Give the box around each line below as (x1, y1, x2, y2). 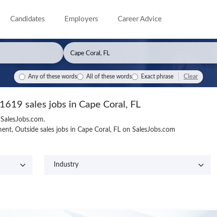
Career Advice (118, 15, 162, 23)
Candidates (10, 15, 46, 23)
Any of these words (28, 74, 77, 79)
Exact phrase (141, 74, 173, 79)
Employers (64, 15, 99, 23)
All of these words (86, 74, 132, 79)
